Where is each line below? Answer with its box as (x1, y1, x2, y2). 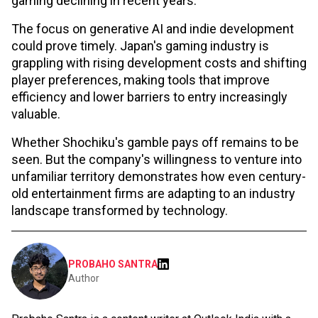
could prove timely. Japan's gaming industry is (11, 38, 269, 53)
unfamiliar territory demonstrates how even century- (11, 168, 306, 184)
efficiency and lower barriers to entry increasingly (11, 89, 287, 104)
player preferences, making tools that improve (11, 72, 270, 87)
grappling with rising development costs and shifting (11, 55, 307, 70)
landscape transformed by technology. (11, 202, 228, 218)
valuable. (11, 106, 60, 121)
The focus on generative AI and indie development (11, 21, 294, 36)
